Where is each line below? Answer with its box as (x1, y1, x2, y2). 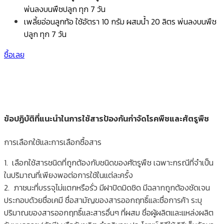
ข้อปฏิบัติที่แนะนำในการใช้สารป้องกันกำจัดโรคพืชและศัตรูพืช (4, 112, 209, 125)
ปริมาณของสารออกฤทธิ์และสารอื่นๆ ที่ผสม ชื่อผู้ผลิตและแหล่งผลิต (4, 206, 213, 218)
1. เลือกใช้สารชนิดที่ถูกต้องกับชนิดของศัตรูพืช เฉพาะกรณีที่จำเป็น (4, 156, 213, 168)
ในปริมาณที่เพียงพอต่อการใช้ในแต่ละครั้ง (4, 168, 133, 181)
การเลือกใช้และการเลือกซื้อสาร (4, 135, 101, 148)
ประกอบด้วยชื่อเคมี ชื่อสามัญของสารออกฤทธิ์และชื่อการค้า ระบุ (4, 193, 202, 206)
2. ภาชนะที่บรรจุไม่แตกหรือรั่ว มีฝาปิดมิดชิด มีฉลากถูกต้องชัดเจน (4, 181, 210, 193)
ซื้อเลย (4, 48, 24, 61)
